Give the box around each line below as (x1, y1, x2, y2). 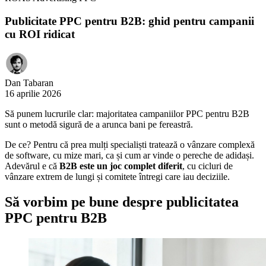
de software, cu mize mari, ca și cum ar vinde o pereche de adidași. (5, 150, 254, 161)
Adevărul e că (5, 161, 59, 172)
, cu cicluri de (182, 161, 233, 172)
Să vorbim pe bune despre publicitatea (5, 194, 239, 210)
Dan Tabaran (5, 78, 53, 88)
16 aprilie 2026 (5, 88, 61, 99)
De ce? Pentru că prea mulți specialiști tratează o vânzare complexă (5, 140, 255, 150)
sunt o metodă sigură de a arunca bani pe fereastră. (5, 119, 193, 130)
